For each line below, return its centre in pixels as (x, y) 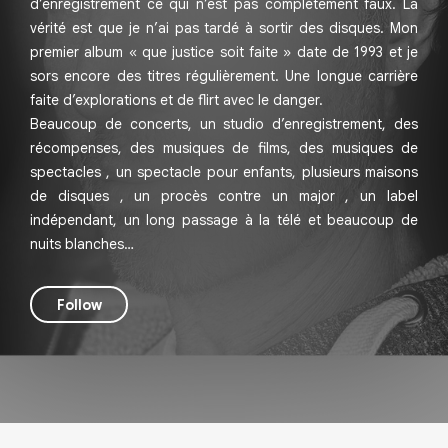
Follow (79, 304)
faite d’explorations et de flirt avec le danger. (176, 100)
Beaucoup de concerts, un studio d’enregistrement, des (224, 124)
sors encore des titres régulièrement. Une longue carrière (224, 76)
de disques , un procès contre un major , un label (224, 196)
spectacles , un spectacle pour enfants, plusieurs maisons (224, 172)
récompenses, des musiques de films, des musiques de (224, 148)
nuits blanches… (82, 244)
